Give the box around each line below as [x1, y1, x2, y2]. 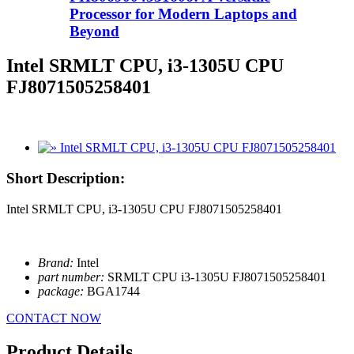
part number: [38, 269, 107, 284]
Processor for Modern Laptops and [70, 5, 297, 22]
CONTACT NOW [6, 311, 101, 325]
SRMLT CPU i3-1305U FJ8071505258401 [107, 269, 326, 284]
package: [38, 284, 87, 298]
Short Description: [6, 170, 125, 187]
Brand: [38, 255, 77, 269]
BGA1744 [87, 284, 140, 298]
